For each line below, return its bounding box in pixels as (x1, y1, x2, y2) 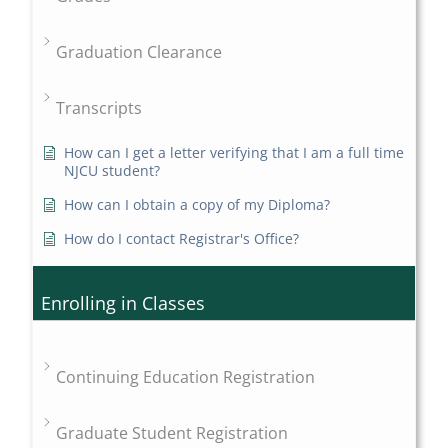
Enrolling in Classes (41, 291, 206, 316)
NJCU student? (64, 161, 161, 181)
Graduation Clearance (56, 41, 223, 64)
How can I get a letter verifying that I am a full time (64, 143, 405, 163)
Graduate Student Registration (56, 422, 289, 445)
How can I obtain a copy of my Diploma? (64, 195, 331, 215)
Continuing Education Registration (56, 366, 316, 389)
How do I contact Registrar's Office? (64, 229, 300, 249)
